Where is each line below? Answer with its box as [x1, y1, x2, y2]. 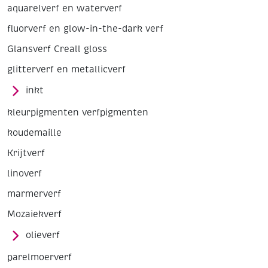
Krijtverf [7, 148, 45, 159]
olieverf [26, 230, 60, 241]
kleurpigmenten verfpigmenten [7, 107, 148, 118]
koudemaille [7, 127, 62, 139]
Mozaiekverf [7, 209, 62, 220]
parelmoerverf [7, 252, 72, 263]
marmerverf [7, 188, 61, 200]
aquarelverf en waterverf [7, 3, 122, 14]
